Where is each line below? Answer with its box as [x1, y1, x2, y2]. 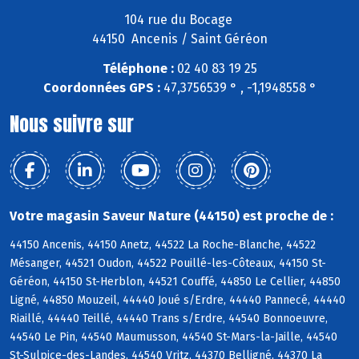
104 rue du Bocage [123, 11, 236, 27]
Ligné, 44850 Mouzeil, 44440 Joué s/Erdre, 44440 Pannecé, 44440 [10, 293, 345, 308]
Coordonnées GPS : [42, 79, 160, 95]
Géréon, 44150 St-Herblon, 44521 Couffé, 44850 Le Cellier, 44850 [10, 275, 341, 289]
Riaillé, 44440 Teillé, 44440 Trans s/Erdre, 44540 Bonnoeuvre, [10, 312, 328, 326]
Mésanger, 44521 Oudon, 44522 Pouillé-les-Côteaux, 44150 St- [10, 256, 326, 271]
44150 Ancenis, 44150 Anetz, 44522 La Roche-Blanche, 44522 [10, 238, 316, 252]
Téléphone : [102, 60, 174, 76]
